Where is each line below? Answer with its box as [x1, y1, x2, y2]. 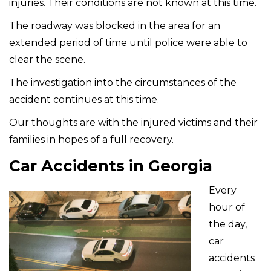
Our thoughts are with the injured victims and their [9, 116, 258, 128]
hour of [209, 201, 245, 213]
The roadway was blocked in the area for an [9, 19, 220, 31]
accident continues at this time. [9, 93, 159, 105]
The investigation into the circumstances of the [9, 76, 237, 88]
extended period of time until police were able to [9, 36, 247, 48]
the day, [209, 218, 247, 230]
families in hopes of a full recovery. [9, 133, 174, 145]
